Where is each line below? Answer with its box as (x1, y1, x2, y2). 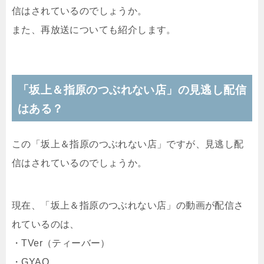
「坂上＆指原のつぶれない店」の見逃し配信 (18, 83, 246, 96)
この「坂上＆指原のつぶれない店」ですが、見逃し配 (12, 138, 244, 149)
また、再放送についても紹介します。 (12, 24, 176, 35)
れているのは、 (12, 219, 80, 229)
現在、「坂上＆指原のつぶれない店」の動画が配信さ (12, 200, 244, 210)
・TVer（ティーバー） (12, 237, 110, 248)
